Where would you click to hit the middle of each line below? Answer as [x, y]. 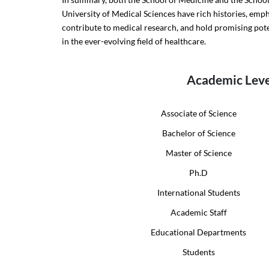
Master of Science [198, 153]
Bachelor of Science [198, 133]
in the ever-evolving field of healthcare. [134, 41]
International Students [198, 192]
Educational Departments [199, 232]
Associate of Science [198, 113]
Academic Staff [198, 212]
